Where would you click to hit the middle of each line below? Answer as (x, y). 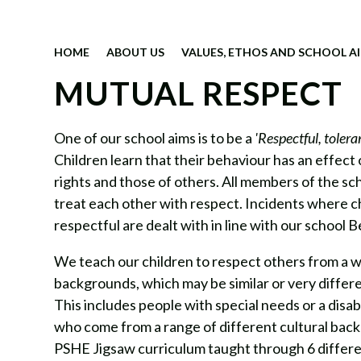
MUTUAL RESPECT (198, 93)
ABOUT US (136, 52)
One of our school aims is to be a (154, 137)
